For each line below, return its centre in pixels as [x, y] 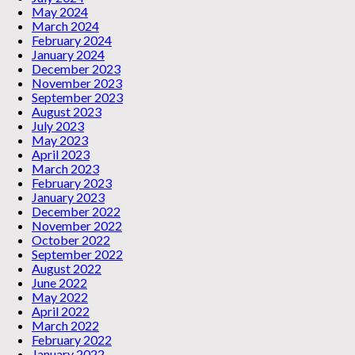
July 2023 [58, 126]
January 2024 [68, 55]
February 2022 [72, 340]
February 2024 [72, 40]
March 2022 [65, 326]
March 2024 [65, 26]
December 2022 [76, 212]
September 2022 [77, 254]
